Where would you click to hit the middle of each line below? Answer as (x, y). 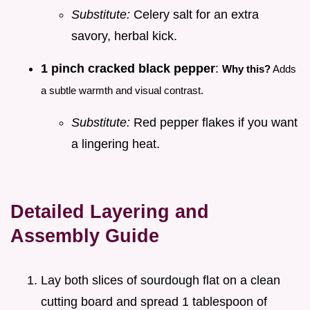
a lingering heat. (116, 144)
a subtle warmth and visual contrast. (122, 91)
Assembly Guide (85, 236)
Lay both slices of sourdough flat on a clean (161, 281)
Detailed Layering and (110, 212)
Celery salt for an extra (194, 15)
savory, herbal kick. (124, 36)
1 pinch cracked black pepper (128, 69)
